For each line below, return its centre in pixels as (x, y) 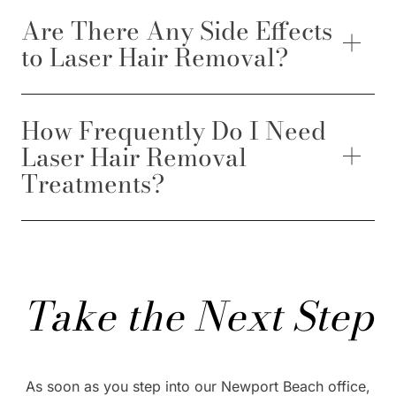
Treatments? (93, 183)
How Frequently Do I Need (174, 130)
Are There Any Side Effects (177, 30)
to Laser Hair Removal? (155, 57)
